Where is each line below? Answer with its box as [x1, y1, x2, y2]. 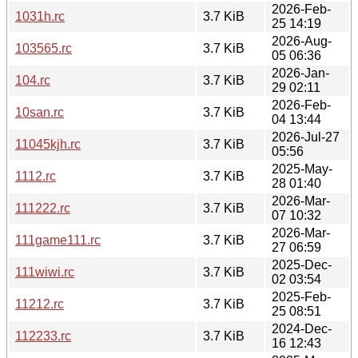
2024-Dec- [272, 321, 332, 336]
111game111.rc [15, 233, 101, 247]
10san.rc [15, 105, 64, 119]
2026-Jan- [272, 66, 329, 80]
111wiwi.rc [15, 265, 74, 279]
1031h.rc [15, 9, 65, 23]
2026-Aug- [272, 34, 332, 48]
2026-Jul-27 [272, 129, 340, 144]
